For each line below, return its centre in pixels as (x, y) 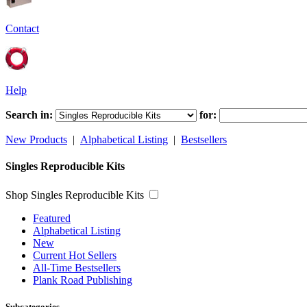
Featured (52, 218)
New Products (36, 139)
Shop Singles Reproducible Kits (75, 195)
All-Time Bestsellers (77, 267)
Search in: (29, 115)
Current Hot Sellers (75, 255)
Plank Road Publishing (83, 280)
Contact (22, 28)
